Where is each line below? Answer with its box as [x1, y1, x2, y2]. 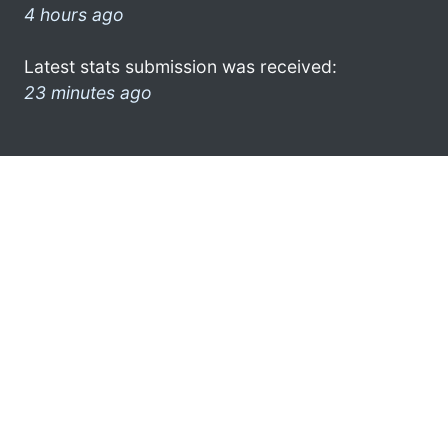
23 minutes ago [24, 81, 152, 103]
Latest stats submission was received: [24, 55, 337, 77]
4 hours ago [24, 3, 124, 25]
